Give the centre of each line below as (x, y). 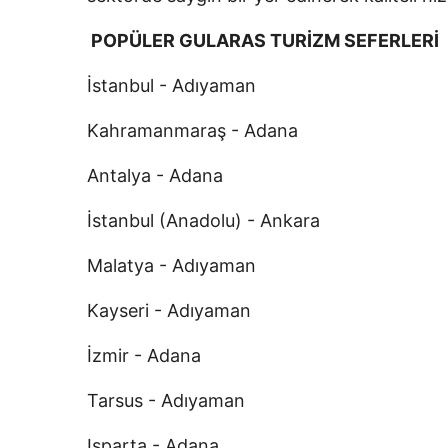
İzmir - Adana (144, 355)
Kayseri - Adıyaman (169, 310)
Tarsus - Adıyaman (166, 400)
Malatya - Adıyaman (171, 265)
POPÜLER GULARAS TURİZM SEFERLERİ (263, 40)
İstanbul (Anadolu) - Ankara (203, 220)
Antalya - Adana (155, 175)
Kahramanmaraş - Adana (192, 130)
